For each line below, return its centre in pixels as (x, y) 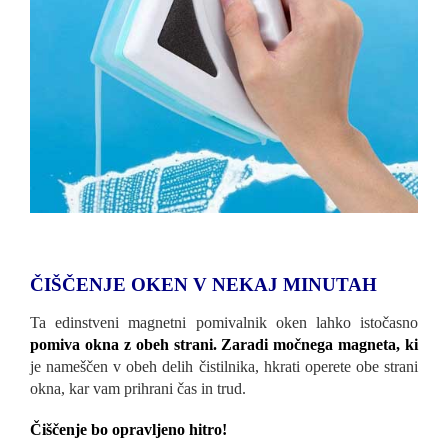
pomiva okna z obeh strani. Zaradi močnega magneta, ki (224, 344)
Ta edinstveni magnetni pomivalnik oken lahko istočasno (224, 322)
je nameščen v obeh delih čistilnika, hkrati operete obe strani (224, 366)
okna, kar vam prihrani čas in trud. (138, 388)
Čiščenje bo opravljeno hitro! (128, 429)
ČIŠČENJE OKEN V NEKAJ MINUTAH (203, 285)
